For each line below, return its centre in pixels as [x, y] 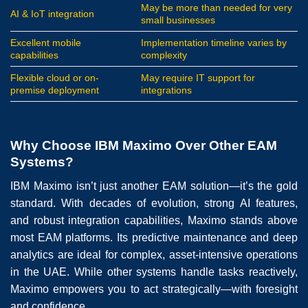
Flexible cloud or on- [55, 78]
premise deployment [55, 90]
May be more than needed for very [217, 8]
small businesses [178, 20]
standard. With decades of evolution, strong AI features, [154, 203]
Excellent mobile [46, 43]
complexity [164, 55]
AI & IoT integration [52, 14]
